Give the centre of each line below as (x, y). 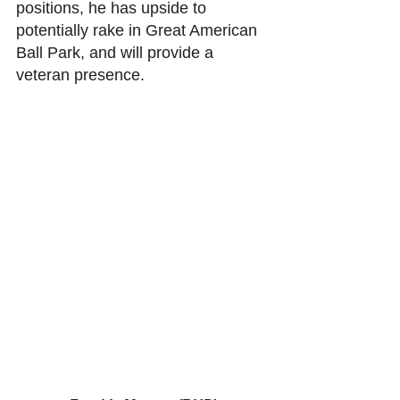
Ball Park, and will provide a (117, 52)
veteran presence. (83, 75)
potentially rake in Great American (139, 30)
